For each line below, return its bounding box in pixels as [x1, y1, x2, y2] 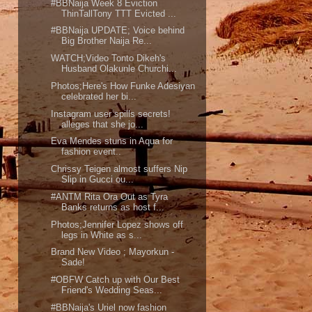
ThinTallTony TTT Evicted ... [61, 8, 177, 19]
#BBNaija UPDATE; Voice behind [51, 25, 185, 36]
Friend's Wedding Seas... [61, 285, 163, 296]
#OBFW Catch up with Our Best [51, 274, 180, 286]
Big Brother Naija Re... [61, 36, 153, 47]
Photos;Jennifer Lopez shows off [51, 219, 184, 230]
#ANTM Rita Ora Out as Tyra [51, 191, 169, 202]
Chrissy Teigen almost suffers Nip [51, 164, 188, 175]
